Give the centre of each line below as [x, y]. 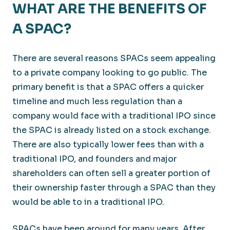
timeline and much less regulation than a [97, 101]
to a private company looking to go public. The [110, 72]
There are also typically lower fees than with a [108, 144]
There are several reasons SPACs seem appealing [114, 58]
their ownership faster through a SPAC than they [114, 187]
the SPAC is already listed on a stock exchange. [112, 130]
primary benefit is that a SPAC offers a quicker [108, 87]
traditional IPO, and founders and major [94, 159]
